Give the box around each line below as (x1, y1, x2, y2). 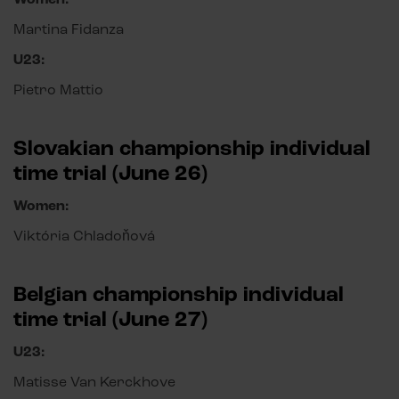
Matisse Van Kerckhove (13, 373, 175, 391)
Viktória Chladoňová (13, 227, 155, 245)
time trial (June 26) (13, 159, 208, 188)
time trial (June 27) (13, 305, 208, 334)
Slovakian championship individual (13, 134, 370, 163)
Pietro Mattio (13, 81, 103, 99)
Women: (13, 197, 69, 216)
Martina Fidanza (13, 20, 124, 38)
